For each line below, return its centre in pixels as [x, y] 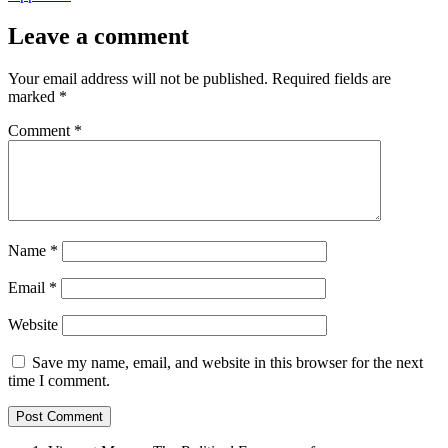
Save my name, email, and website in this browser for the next [227, 363]
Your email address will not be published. [138, 79]
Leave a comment [98, 36]
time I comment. [59, 381]
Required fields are [331, 79]
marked [33, 97]
